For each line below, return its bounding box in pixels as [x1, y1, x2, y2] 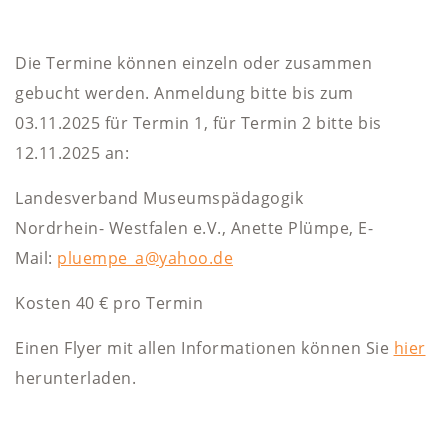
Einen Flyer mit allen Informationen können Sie [15, 337, 394, 359]
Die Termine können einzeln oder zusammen [15, 52, 372, 74]
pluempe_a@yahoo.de [57, 247, 233, 269]
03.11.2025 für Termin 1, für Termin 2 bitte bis [15, 112, 382, 134]
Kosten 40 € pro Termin [15, 292, 208, 314]
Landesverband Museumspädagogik [15, 187, 303, 209]
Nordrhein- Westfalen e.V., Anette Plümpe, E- [15, 217, 373, 239]
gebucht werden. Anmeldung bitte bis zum [15, 82, 354, 104]
